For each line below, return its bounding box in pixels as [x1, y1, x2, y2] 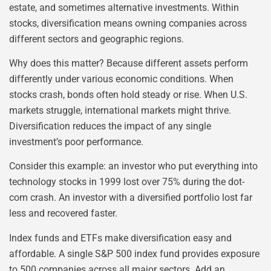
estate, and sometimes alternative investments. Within [9, 1, 239, 13]
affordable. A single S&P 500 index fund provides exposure [9, 247, 260, 260]
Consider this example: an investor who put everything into [9, 160, 258, 172]
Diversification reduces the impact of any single [9, 120, 211, 132]
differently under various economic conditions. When [9, 73, 233, 85]
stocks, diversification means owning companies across [9, 17, 247, 29]
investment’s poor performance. [9, 135, 143, 148]
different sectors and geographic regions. [9, 33, 184, 45]
